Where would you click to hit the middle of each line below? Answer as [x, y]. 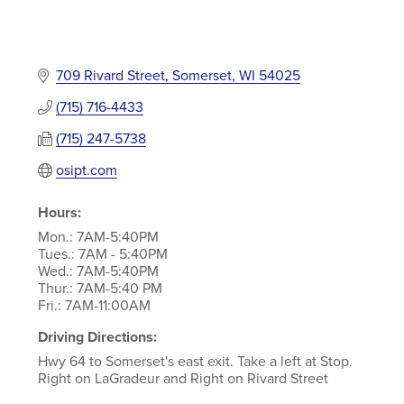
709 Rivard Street [110, 75]
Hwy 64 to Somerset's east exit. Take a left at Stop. [195, 361]
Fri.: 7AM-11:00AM [94, 305]
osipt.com [86, 170]
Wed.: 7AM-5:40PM [98, 271]
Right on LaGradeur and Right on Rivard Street [183, 378]
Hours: [59, 213]
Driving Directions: [97, 337]
